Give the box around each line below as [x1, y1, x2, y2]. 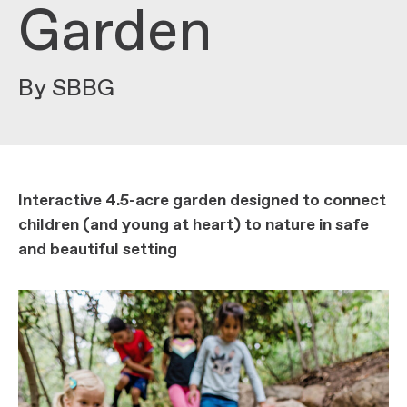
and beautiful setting [18, 239, 177, 261]
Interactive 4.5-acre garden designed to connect [18, 190, 386, 212]
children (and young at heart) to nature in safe [18, 214, 369, 236]
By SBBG [18, 73, 114, 104]
